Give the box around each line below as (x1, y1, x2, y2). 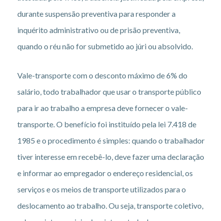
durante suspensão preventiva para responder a (17, 8, 176, 18)
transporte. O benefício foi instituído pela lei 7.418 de (17, 119, 196, 129)
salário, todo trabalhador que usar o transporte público (17, 86, 201, 96)
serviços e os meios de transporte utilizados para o (17, 184, 186, 194)
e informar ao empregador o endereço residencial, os (17, 168, 193, 178)
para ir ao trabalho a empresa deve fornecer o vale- (17, 103, 188, 112)
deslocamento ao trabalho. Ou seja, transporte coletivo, (17, 200, 203, 210)
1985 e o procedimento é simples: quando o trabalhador (17, 135, 205, 145)
